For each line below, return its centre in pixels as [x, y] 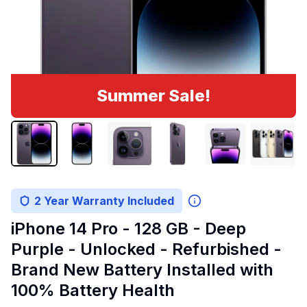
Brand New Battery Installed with [142, 270]
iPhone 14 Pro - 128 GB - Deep [128, 229]
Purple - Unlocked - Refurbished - [146, 249]
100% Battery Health [93, 291]
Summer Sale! [153, 95]
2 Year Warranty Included [104, 201]
